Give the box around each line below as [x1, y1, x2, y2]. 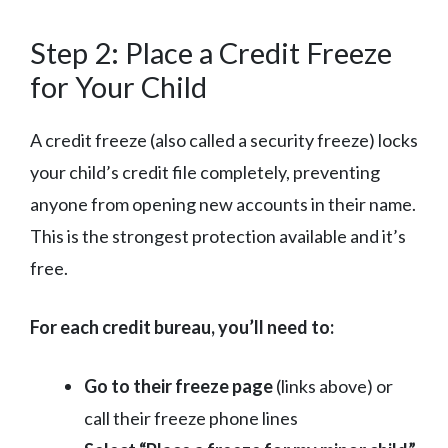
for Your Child [30, 68, 207, 104]
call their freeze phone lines [84, 406, 298, 429]
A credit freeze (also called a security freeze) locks [30, 128, 418, 151]
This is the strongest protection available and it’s [30, 224, 406, 247]
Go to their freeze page [84, 374, 273, 397]
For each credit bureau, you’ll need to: [30, 315, 334, 338]
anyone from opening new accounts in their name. [30, 192, 416, 215]
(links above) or [273, 374, 393, 397]
